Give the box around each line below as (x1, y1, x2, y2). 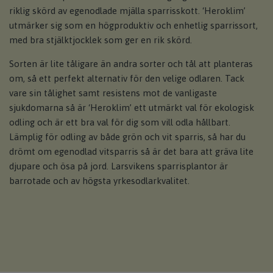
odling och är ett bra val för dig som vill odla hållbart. (9, 117, 230, 128)
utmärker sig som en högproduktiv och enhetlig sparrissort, (9, 20, 258, 31)
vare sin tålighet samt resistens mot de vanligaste (9, 88, 217, 99)
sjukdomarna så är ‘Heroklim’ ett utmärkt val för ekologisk (9, 102, 254, 113)
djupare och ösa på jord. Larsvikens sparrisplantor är (9, 161, 228, 172)
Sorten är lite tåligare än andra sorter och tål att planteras (9, 58, 253, 69)
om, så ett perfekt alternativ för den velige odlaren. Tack (9, 73, 244, 84)
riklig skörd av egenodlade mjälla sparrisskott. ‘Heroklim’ (9, 5, 246, 16)
